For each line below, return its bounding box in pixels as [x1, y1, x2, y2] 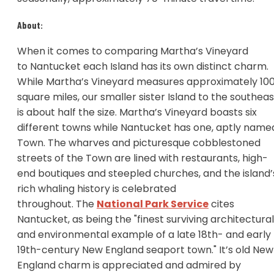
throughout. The [17, 197, 97, 212]
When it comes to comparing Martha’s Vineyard [17, 44, 248, 59]
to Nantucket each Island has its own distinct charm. [17, 59, 268, 74]
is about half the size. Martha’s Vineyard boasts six [17, 105, 257, 120]
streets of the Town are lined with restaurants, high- [17, 151, 268, 166]
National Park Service [97, 197, 209, 212]
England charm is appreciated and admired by [17, 258, 241, 273]
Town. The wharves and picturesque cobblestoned [17, 136, 261, 150]
